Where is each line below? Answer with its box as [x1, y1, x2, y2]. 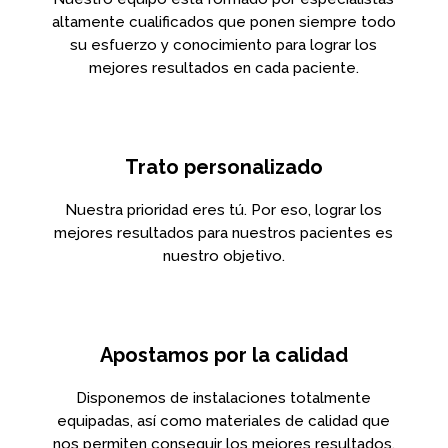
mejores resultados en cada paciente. [88, 58, 359, 77]
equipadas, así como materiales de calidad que [57, 411, 391, 430]
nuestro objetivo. [162, 246, 285, 265]
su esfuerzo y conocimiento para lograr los [70, 35, 378, 54]
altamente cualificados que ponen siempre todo [51, 12, 396, 31]
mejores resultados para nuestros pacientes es [54, 223, 394, 242]
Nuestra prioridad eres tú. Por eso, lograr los [65, 200, 383, 219]
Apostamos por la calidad [99, 342, 348, 367]
